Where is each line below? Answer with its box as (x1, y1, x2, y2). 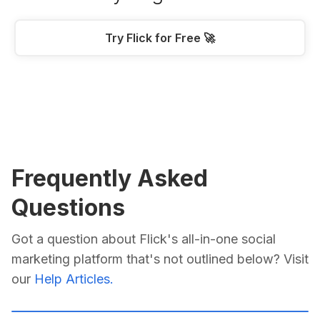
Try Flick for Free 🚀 (105, 30, 215, 45)
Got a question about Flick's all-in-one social (11, 231, 276, 246)
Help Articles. (34, 271, 114, 286)
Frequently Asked (11, 164, 208, 192)
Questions (11, 193, 125, 221)
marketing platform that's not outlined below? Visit (11, 251, 309, 266)
